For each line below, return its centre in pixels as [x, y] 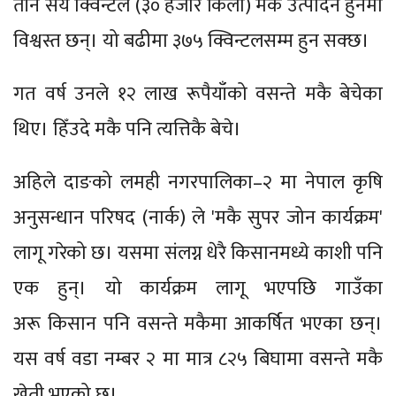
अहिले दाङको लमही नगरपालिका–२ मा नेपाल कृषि [198, 182]
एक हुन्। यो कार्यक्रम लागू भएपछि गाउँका [198, 288]
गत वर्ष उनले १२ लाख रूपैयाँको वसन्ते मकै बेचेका [198, 94]
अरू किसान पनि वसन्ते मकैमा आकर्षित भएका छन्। [198, 324]
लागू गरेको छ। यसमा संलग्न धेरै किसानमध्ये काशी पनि [198, 253]
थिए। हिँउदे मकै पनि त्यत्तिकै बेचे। [127, 129]
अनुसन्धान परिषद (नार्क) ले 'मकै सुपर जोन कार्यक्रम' [198, 217]
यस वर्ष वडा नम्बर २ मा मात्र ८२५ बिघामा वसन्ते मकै [198, 359]
